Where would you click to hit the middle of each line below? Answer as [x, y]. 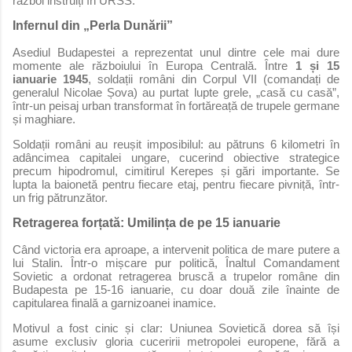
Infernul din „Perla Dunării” [93, 26]
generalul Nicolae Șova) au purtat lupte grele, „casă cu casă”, [176, 93]
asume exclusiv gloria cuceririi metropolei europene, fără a [176, 342]
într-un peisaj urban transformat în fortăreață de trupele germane [176, 106]
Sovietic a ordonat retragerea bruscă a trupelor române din [176, 277]
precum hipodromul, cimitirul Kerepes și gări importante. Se [176, 171]
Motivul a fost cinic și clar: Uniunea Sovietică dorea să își [176, 328]
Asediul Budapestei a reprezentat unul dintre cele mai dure [176, 53]
